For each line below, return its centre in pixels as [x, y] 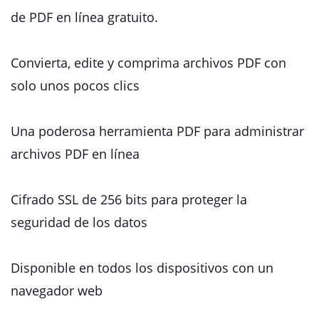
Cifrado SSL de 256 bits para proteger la [129, 199]
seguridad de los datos [79, 222]
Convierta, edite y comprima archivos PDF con [148, 63]
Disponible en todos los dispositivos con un [142, 268]
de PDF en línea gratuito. [84, 17]
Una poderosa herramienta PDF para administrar [157, 131]
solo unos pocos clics [75, 85]
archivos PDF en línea [75, 154]
